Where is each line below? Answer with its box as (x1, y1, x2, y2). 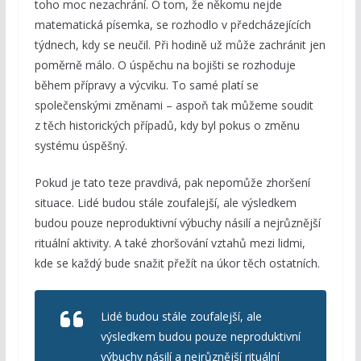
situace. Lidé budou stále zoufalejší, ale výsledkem (34, 195, 297, 211)
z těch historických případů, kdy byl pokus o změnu (34, 118, 300, 134)
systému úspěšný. (34, 138, 127, 154)
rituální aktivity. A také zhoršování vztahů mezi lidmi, (34, 235, 305, 251)
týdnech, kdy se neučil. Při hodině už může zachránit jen (34, 37, 326, 53)
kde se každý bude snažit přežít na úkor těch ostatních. (34, 255, 320, 272)
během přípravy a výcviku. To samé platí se (34, 77, 259, 93)
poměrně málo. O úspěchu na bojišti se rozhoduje (34, 57, 296, 73)
